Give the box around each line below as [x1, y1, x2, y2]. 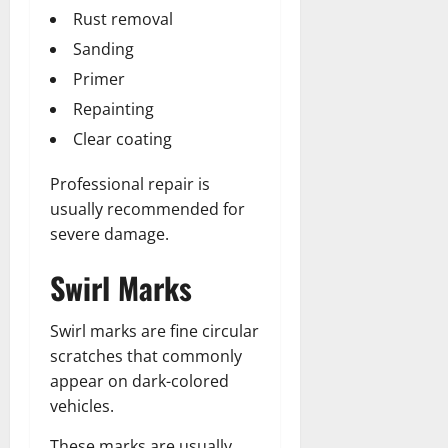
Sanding [73, 37, 134, 60]
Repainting [73, 97, 154, 120]
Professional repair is [50, 172, 210, 195]
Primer [73, 67, 125, 90]
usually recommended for [50, 197, 245, 220]
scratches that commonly [50, 344, 242, 367]
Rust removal [73, 7, 173, 30]
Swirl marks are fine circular [50, 319, 259, 342]
